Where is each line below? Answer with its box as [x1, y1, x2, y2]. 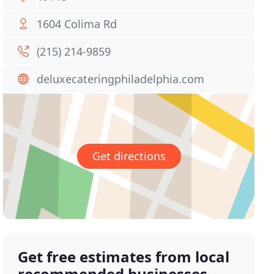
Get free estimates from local [18, 246, 230, 267]
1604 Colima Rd [37, 17, 117, 31]
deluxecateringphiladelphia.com [37, 72, 205, 86]
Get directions [92, 149, 166, 164]
